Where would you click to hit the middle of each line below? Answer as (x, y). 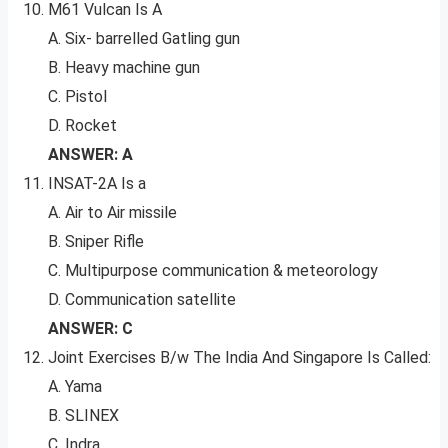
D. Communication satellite (142, 300)
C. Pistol (77, 97)
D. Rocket (82, 126)
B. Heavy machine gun (124, 68)
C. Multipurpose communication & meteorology (213, 271)
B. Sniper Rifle (96, 242)
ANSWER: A (90, 155)
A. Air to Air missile (112, 213)
